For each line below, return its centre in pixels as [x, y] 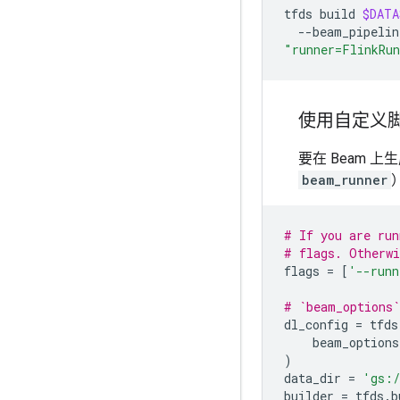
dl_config [316, 325]
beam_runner [345, 180]
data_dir [312, 378]
